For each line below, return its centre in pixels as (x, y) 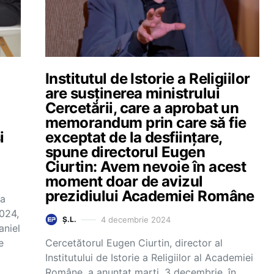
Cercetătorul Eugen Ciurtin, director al (134, 243)
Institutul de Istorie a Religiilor (148, 79)
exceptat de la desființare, (134, 137)
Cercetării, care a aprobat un (142, 108)
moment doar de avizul (124, 181)
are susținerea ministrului (132, 93)
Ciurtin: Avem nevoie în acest (146, 167)
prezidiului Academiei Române (150, 196)
